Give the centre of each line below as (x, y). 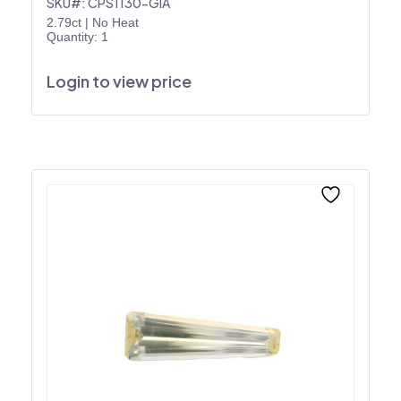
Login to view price (119, 81)
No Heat (115, 22)
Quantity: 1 (77, 36)
